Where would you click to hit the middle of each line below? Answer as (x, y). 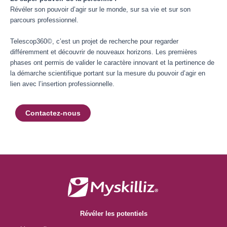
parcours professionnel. (44, 20)
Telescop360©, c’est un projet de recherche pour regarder (94, 41)
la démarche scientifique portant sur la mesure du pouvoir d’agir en (108, 73)
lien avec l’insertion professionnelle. (62, 84)
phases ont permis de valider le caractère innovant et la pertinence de (112, 62)
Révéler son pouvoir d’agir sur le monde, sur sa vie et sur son (100, 10)
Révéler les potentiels (113, 214)
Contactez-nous (53, 113)
